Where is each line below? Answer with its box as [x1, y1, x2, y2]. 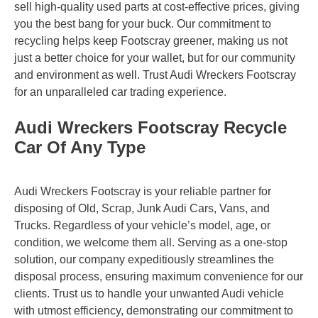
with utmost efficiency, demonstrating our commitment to [14, 304, 293, 317]
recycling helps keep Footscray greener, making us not [14, 34, 287, 47]
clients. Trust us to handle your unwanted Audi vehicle [14, 287, 284, 300]
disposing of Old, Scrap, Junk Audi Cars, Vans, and [14, 202, 270, 214]
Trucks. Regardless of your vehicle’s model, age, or [14, 219, 270, 231]
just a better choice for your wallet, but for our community [14, 51, 295, 64]
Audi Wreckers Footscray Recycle [14, 117, 287, 137]
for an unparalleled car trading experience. [14, 85, 226, 98]
